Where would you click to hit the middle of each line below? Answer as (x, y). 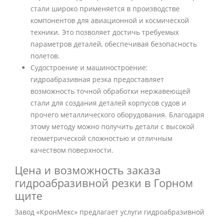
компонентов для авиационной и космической (110, 21)
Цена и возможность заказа (88, 170)
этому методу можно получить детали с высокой (112, 127)
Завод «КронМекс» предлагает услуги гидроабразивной (110, 212)
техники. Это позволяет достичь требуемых (105, 32)
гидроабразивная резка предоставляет (97, 80)
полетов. (45, 56)
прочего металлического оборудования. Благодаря (117, 115)
